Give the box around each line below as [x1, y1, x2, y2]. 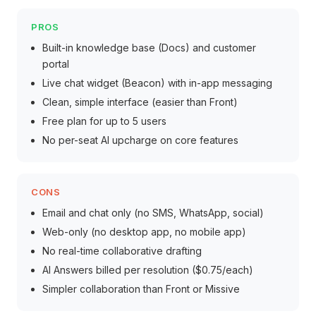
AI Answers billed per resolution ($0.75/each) [42, 264, 253, 276]
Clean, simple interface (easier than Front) [42, 96, 238, 108]
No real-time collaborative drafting [42, 245, 202, 257]
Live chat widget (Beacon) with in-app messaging [42, 77, 272, 89]
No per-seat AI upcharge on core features [42, 134, 238, 146]
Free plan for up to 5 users [42, 115, 166, 127]
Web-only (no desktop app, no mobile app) [42, 226, 246, 238]
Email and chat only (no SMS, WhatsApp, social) [42, 207, 264, 219]
